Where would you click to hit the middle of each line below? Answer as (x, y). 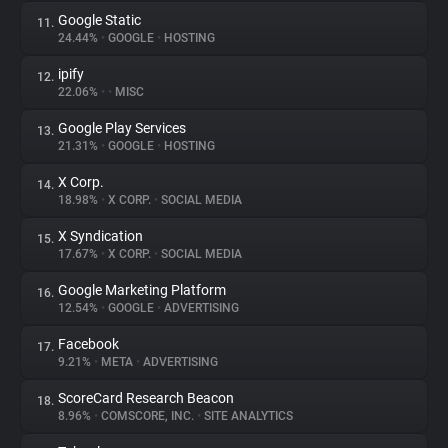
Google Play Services (122, 128)
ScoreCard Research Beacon (146, 398)
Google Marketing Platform (142, 290)
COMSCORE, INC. (147, 416)
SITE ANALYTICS (247, 416)
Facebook (88, 344)
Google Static (99, 20)
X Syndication (100, 236)
